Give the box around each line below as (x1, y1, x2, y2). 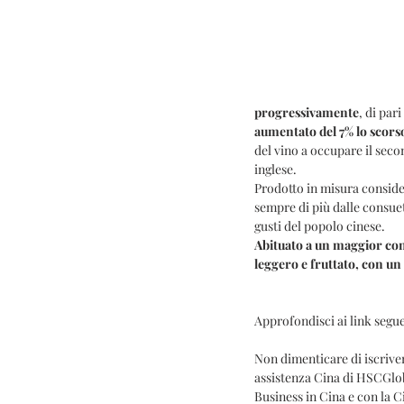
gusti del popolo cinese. (254, 217, 388, 234)
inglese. (254, 161, 297, 178)
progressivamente (254, 104, 359, 121)
